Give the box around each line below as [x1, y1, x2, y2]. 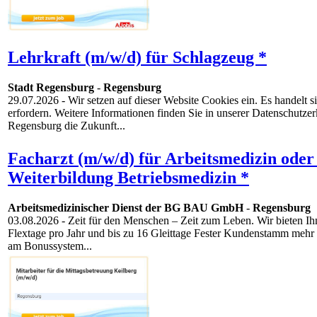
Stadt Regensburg [8, 81, 94, 94]
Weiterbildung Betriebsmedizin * [8, 168, 249, 188]
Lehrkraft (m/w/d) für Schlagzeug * [8, 48, 267, 67]
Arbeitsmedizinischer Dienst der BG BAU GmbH [8, 202, 243, 214]
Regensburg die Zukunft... [8, 120, 125, 132]
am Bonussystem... [8, 240, 92, 253]
